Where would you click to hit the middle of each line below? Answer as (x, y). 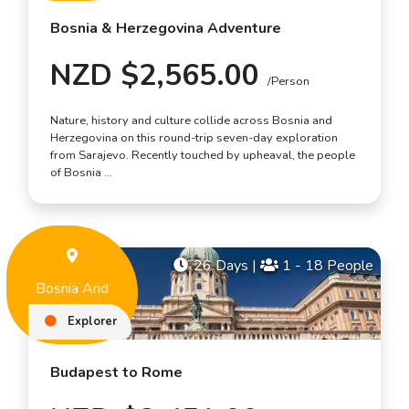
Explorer (91, 321)
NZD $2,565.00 (159, 76)
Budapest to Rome (116, 372)
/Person (288, 82)
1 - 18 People (326, 266)
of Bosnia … (81, 173)
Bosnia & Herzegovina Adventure (166, 29)
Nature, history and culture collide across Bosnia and (191, 121)
